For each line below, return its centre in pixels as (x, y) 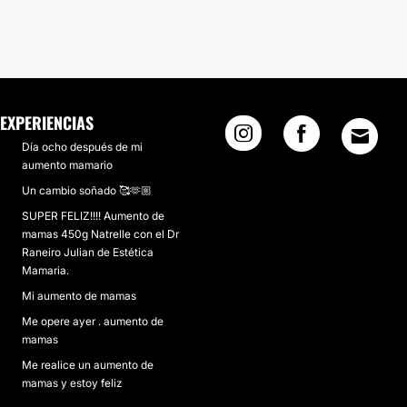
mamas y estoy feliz (71, 383)
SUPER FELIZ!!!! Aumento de (93, 216)
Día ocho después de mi (82, 147)
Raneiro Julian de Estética (87, 252)
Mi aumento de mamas (79, 296)
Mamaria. (45, 270)
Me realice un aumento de (87, 365)
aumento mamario (67, 165)
